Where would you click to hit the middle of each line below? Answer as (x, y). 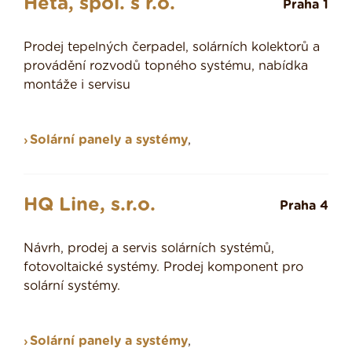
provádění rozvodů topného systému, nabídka (166, 66)
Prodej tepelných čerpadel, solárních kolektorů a (172, 48)
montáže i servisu (77, 85)
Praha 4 (304, 206)
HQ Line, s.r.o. (90, 205)
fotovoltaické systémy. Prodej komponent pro (163, 268)
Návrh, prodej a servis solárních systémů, (149, 249)
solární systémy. (72, 286)
